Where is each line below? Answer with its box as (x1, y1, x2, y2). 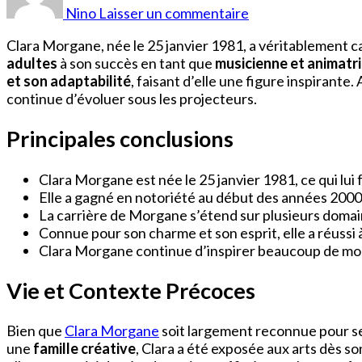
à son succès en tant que (57, 53, 215, 72)
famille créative (33, 339, 136, 358)
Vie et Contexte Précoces (6, 277, 255, 305)
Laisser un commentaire (99, 3, 249, 22)
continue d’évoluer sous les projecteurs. (6, 89, 257, 107)
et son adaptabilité (6, 71, 131, 90)
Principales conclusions (6, 125, 234, 153)
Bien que (6, 322, 65, 340)
